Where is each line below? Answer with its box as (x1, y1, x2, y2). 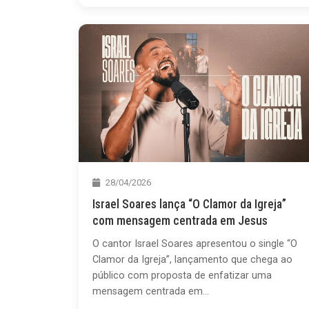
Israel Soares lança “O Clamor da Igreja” (92, 197, 286, 211)
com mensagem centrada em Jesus (92, 213, 268, 228)
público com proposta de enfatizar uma (92, 269, 272, 281)
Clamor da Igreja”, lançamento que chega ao (92, 253, 292, 266)
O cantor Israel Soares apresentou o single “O (92, 237, 297, 250)
